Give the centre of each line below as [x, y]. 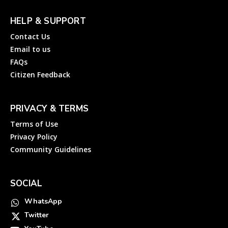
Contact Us [30, 36]
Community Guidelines [51, 149]
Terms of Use [34, 124]
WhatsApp [43, 201]
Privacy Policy [34, 136]
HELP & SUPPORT [48, 21]
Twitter [37, 215]
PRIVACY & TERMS [49, 108]
